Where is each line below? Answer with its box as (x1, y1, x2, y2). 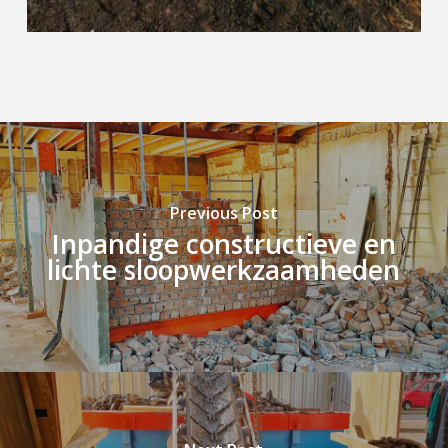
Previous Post (169, 201, 278, 224)
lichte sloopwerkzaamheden (47, 251, 401, 288)
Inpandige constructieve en (51, 225, 396, 262)
